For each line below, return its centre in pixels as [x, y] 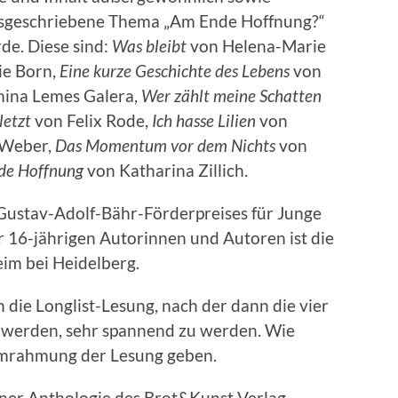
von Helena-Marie [256, 46]
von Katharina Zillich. [166, 171]
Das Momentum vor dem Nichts [165, 146]
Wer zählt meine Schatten [231, 96]
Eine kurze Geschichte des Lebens [173, 71]
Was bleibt [149, 46]
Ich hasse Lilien [204, 121]
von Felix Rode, [92, 121]
